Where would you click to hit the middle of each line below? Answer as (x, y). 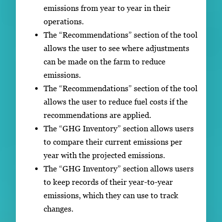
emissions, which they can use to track (111, 195)
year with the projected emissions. (104, 155)
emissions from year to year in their (107, 8)
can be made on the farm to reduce (105, 61)
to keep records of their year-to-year (108, 182)
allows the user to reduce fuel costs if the (116, 101)
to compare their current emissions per (113, 141)
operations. (64, 21)
